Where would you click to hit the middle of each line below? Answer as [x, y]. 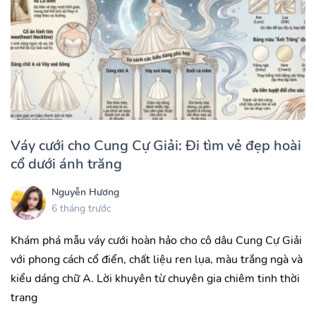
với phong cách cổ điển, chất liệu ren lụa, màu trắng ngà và [157, 259]
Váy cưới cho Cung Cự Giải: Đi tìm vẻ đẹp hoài [156, 145]
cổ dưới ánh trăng [66, 164]
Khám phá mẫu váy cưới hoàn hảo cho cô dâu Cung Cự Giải [156, 240]
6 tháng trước [81, 209]
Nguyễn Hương [85, 193]
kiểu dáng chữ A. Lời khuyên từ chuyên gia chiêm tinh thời [155, 278]
